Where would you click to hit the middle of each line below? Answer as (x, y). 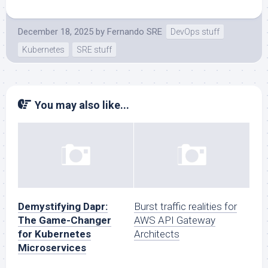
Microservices (52, 247)
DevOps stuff (195, 32)
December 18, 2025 (56, 32)
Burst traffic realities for (185, 206)
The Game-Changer (65, 220)
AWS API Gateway (175, 220)
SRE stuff (94, 50)
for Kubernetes (54, 234)
